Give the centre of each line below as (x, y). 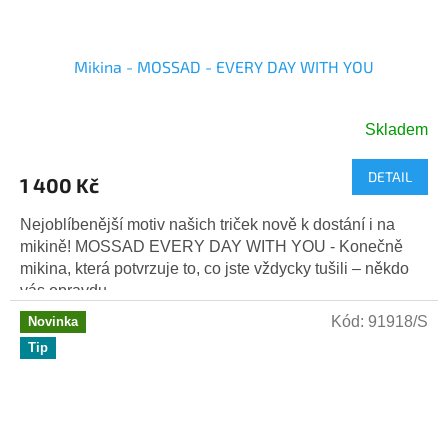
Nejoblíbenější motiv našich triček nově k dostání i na (207, 225)
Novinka (53, 322)
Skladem (396, 130)
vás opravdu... (69, 291)
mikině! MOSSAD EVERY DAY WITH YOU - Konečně (211, 247)
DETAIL (390, 177)
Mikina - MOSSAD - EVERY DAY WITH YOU (224, 67)
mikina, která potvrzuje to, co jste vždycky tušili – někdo (214, 269)
